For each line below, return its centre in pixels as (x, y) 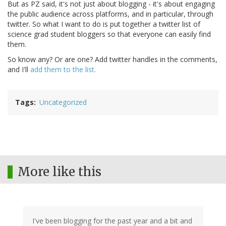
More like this (60, 172)
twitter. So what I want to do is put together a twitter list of (104, 24)
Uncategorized (63, 102)
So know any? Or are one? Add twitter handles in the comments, (112, 60)
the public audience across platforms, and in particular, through (110, 14)
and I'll (19, 70)
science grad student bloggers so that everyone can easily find (109, 34)
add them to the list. (63, 70)
